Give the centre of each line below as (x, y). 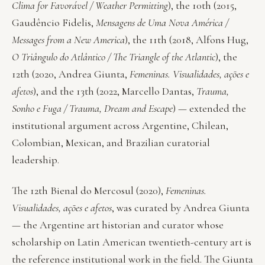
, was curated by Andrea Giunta (181, 208)
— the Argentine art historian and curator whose (118, 225)
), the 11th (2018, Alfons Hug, (187, 39)
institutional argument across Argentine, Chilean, (120, 125)
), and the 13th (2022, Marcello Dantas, (115, 91)
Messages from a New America (68, 39)
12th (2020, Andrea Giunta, (71, 74)
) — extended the (209, 108)
